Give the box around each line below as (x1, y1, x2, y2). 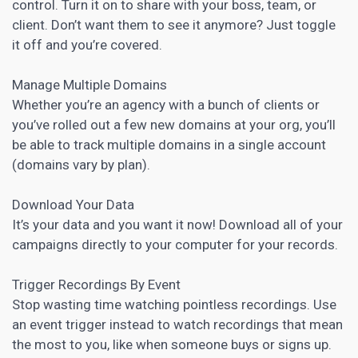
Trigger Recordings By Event (12, 276, 181, 292)
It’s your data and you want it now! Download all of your (12, 216, 343, 233)
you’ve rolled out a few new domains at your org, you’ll (12, 116, 336, 133)
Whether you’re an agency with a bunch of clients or (12, 96, 320, 113)
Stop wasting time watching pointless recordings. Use (12, 296, 336, 312)
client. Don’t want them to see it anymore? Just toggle (12, 16, 336, 33)
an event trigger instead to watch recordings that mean (12, 316, 343, 332)
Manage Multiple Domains (12, 76, 167, 93)
